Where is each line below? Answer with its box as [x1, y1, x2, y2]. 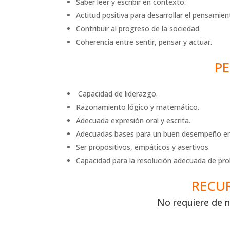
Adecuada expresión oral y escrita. [76, 116, 191, 125]
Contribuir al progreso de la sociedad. [76, 24, 201, 33]
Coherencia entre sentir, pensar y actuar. [76, 37, 213, 47]
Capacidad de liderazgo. [76, 89, 158, 99]
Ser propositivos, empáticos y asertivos [76, 142, 211, 152]
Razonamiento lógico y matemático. [76, 102, 200, 112]
